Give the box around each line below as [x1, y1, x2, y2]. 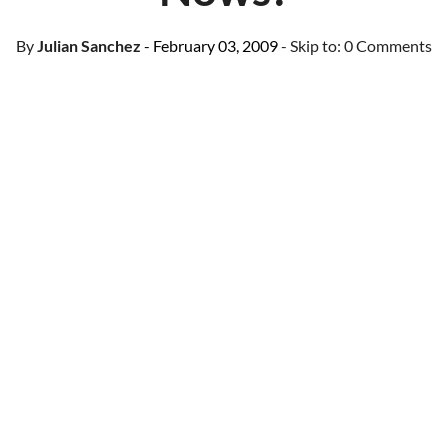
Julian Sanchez [34, 36, 141, 55]
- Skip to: [281, 36, 344, 55]
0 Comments [344, 36, 432, 55]
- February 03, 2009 [144, 36, 278, 55]
